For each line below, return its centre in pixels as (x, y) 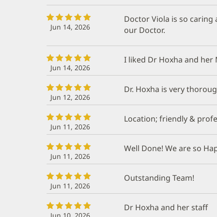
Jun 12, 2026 (70, 97)
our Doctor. (145, 30)
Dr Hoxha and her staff (166, 207)
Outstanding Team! (159, 178)
